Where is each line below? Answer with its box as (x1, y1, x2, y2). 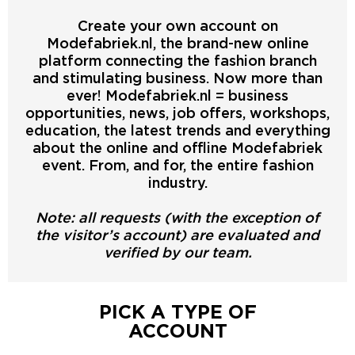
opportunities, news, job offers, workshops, (25, 105, 330, 121)
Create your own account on (77, 17, 278, 34)
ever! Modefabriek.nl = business (67, 87, 288, 104)
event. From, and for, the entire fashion (41, 157, 314, 174)
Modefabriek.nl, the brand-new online (46, 35, 309, 52)
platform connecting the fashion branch (38, 52, 317, 69)
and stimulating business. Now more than (32, 70, 323, 86)
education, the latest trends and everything (25, 122, 330, 139)
